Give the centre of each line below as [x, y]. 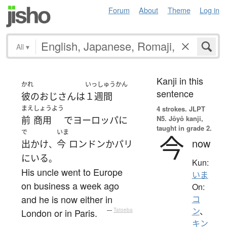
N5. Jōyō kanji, [180, 118]
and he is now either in [67, 199]
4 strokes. [172, 108]
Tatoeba [123, 210]
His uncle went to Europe [72, 172]
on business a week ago [70, 185]
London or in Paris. [59, 213]
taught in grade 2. [184, 128]
